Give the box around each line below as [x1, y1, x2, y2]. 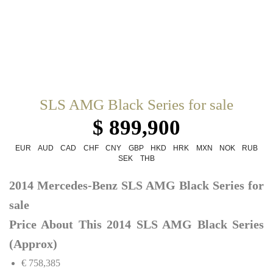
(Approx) [9, 237, 57, 250]
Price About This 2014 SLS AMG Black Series [9, 218, 264, 231]
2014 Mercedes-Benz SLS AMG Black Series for [9, 179, 264, 192]
